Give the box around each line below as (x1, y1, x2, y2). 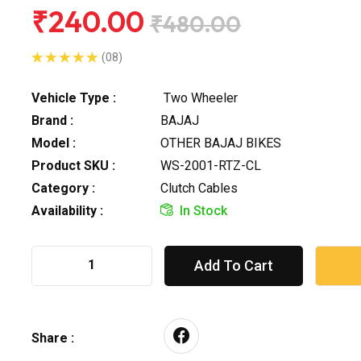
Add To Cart (194, 256, 273, 274)
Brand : (31, 112, 73, 128)
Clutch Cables (160, 180, 238, 196)
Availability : (31, 202, 103, 218)
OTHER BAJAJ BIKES (160, 135, 281, 151)
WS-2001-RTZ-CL (160, 157, 261, 173)
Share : (31, 330, 74, 346)
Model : (31, 135, 76, 151)
